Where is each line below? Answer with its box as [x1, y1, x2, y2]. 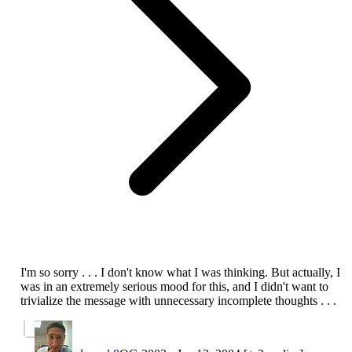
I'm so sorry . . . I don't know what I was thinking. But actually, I [20, 265, 340, 279]
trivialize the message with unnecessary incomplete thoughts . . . [20, 293, 336, 307]
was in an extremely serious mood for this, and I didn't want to [20, 279, 328, 293]
